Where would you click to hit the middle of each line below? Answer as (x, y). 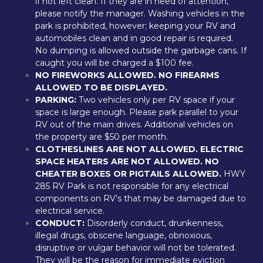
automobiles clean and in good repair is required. (134, 38)
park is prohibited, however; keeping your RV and (135, 26)
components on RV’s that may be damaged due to (141, 198)
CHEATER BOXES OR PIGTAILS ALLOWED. (128, 174)
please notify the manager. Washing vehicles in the (140, 14)
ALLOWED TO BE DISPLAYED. (101, 87)
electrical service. (70, 211)
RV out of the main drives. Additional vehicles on (134, 124)
